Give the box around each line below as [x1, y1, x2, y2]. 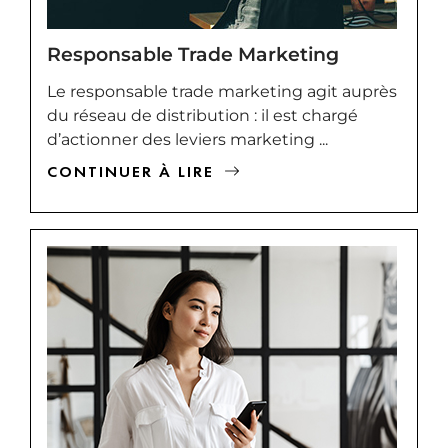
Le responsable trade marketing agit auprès [47, 81, 397, 101]
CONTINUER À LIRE [47, 160, 214, 182]
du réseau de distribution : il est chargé [47, 105, 358, 125]
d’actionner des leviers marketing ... [47, 129, 328, 149]
